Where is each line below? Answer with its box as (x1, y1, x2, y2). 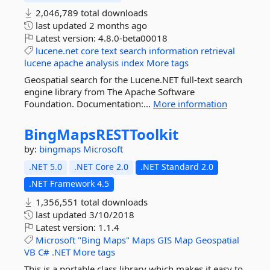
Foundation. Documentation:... (24, 98, 153, 110)
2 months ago (89, 19, 147, 31)
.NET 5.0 (29, 161, 62, 172)
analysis (86, 57, 119, 69)
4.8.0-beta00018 (98, 32, 168, 44)
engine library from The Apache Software (24, 86, 195, 98)
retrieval (201, 45, 235, 57)
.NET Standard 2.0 (140, 161, 213, 172)
